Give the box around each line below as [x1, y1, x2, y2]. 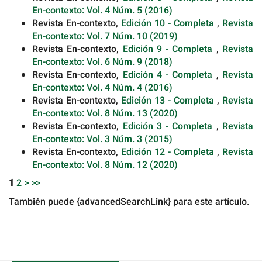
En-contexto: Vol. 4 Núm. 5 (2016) [32, 3, 173, 18]
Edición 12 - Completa [121, 144, 217, 159]
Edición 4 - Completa [122, 67, 216, 82]
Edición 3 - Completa [122, 119, 216, 133]
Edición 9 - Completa [122, 42, 216, 56]
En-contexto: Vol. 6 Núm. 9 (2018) [32, 54, 173, 69]
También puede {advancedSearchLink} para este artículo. [9, 194, 249, 209]
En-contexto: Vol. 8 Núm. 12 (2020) [32, 157, 178, 172]
